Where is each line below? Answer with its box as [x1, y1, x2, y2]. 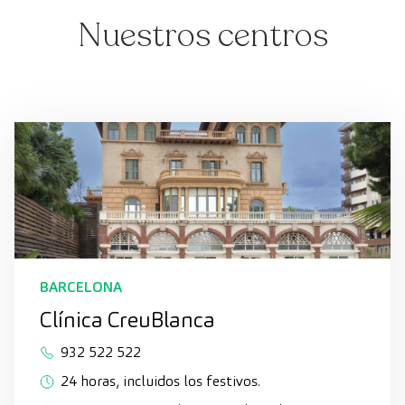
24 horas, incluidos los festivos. [61, 372, 260, 391]
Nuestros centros [77, 14, 328, 58]
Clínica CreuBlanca [40, 306, 215, 334]
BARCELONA [40, 278, 122, 297]
